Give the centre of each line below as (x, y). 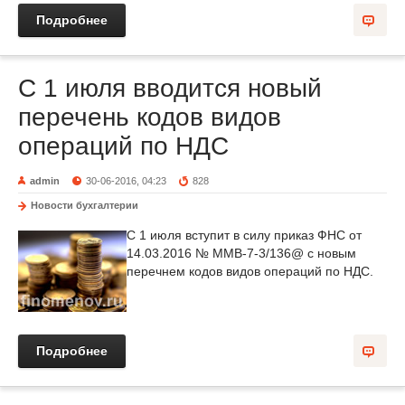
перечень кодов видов (150, 117)
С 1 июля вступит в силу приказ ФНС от (244, 235)
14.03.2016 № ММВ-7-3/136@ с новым (241, 253)
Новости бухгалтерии (85, 205)
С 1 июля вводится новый (170, 88)
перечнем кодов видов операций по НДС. (250, 271)
